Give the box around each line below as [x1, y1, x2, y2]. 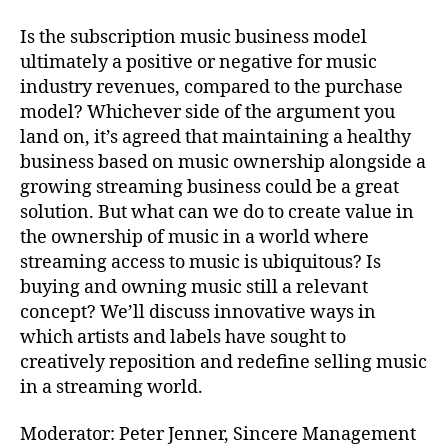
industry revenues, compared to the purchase [20, 75, 403, 99]
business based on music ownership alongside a [20, 150, 426, 174]
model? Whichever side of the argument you [20, 100, 395, 124]
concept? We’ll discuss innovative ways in [20, 300, 376, 324]
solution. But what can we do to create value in [20, 200, 414, 224]
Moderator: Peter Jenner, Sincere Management [20, 423, 416, 446]
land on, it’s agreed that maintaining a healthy [20, 125, 411, 149]
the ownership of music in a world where [20, 225, 369, 249]
